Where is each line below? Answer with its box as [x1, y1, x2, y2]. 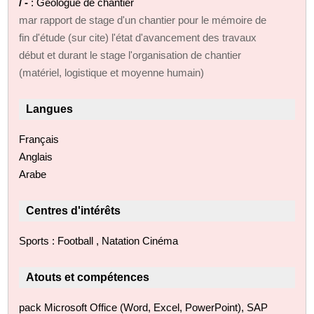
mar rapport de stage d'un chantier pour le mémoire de [19, 13, 267, 26]
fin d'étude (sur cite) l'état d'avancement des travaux [19, 31, 257, 43]
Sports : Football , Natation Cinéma [19, 234, 179, 247]
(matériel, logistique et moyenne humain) [19, 66, 205, 78]
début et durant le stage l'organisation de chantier [19, 48, 242, 61]
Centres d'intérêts [26, 204, 121, 217]
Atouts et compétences [26, 271, 150, 283]
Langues [26, 102, 74, 115]
